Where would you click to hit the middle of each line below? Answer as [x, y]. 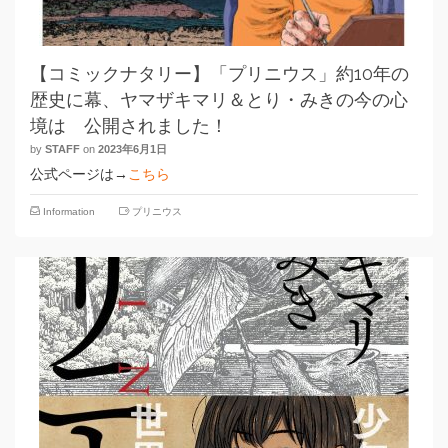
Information [69, 211]
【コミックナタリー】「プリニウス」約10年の [219, 73]
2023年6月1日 [132, 149]
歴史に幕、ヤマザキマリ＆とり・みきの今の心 [219, 99]
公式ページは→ [79, 174]
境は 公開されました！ [129, 125]
